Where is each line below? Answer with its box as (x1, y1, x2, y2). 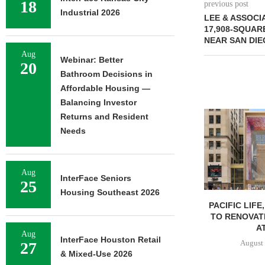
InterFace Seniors (60, 173, 131, 183)
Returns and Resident (60, 112, 148, 121)
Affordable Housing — (60, 83, 150, 93)
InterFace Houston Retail (60, 235, 161, 244)
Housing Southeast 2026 (60, 188, 160, 197)
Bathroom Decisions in (60, 69, 153, 79)
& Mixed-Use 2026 (60, 249, 132, 258)
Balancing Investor (60, 98, 137, 107)
